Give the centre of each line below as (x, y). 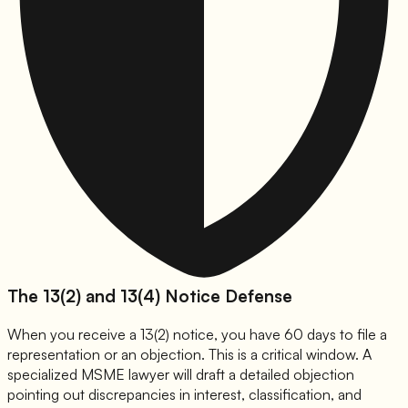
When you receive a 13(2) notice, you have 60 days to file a (197, 335)
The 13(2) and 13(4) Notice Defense (150, 296)
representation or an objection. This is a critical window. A (189, 355)
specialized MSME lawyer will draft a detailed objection (181, 375)
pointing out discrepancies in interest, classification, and (184, 395)
